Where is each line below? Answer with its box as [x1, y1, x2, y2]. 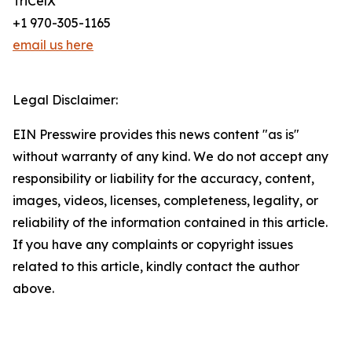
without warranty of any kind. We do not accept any [13, 148, 328, 165]
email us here [13, 37, 93, 53]
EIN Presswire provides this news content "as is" [13, 126, 299, 143]
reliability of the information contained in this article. [13, 214, 328, 231]
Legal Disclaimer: [13, 92, 118, 108]
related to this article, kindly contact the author [13, 258, 299, 275]
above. [13, 280, 54, 297]
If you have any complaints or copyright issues [13, 236, 293, 253]
